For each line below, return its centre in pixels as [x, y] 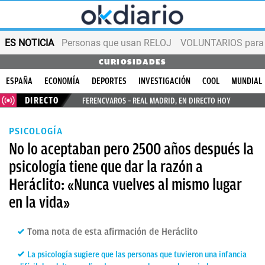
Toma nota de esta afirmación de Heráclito [112, 232]
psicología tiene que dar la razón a [106, 167]
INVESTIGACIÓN [164, 81]
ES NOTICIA [29, 43]
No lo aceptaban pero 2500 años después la [131, 149]
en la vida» [39, 202]
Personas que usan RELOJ [117, 43]
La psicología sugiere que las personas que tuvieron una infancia [137, 255]
